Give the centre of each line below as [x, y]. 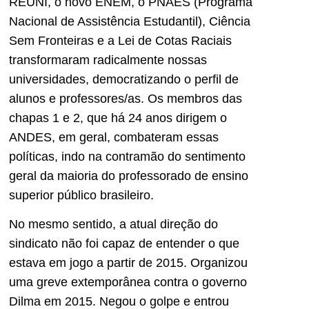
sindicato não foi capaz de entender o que [124, 244]
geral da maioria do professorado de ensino [129, 176]
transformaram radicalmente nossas [108, 60]
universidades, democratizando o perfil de [124, 80]
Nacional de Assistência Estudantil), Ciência [130, 22]
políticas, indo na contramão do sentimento [127, 157]
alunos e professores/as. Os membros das [126, 99]
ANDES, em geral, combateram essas [114, 138]
